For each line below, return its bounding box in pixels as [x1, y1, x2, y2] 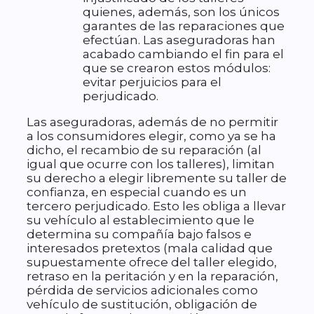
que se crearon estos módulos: [83, 61, 271, 76]
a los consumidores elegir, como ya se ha [27, 129, 276, 144]
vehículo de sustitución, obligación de [27, 297, 257, 312]
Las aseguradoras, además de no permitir [27, 115, 278, 130]
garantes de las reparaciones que [83, 19, 285, 34]
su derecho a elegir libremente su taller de [27, 171, 287, 186]
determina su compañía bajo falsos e [27, 227, 252, 242]
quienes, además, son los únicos [83, 5, 280, 20]
